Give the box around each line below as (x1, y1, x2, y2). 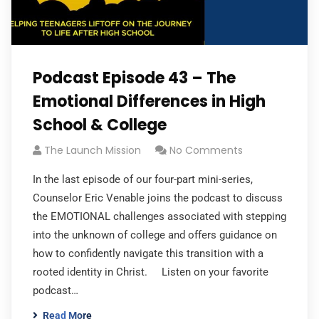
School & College (33, 114, 167, 136)
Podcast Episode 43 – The (33, 67, 236, 89)
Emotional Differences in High (33, 90, 266, 113)
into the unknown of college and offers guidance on (33, 229, 277, 241)
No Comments (169, 143, 243, 157)
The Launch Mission (44, 143, 141, 157)
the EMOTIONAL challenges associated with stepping (33, 210, 286, 223)
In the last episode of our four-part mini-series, (33, 173, 253, 186)
